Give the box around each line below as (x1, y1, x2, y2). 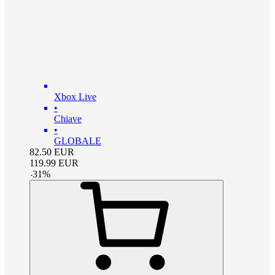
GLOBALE (54, 136, 101, 146)
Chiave (54, 114, 82, 124)
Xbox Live (54, 91, 96, 102)
